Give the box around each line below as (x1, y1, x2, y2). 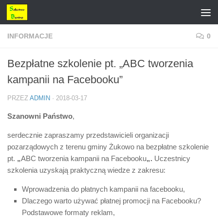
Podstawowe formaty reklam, (22, 208, 115, 217)
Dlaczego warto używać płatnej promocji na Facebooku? (22, 197, 201, 205)
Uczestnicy (154, 154, 190, 163)
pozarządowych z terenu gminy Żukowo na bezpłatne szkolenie (7, 143, 209, 151)
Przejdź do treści (13, 9, 74, 18)
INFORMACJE (7, 32, 53, 40)
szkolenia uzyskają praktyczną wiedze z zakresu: (7, 166, 165, 174)
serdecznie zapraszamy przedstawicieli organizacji (7, 131, 169, 139)
